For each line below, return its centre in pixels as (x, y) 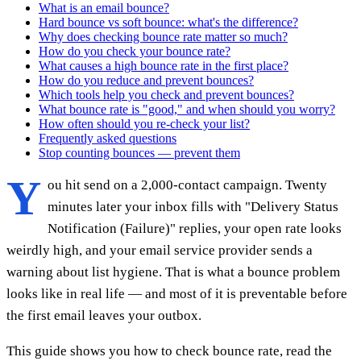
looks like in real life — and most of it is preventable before (177, 293)
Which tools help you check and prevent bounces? (166, 94)
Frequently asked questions (108, 138)
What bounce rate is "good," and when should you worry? (187, 109)
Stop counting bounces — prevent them (139, 152)
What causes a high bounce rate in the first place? (164, 65)
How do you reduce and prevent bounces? (146, 80)
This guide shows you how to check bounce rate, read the (169, 351)
